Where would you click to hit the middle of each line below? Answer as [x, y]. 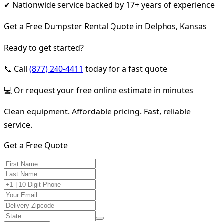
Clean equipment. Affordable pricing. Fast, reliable [97, 111]
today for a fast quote [125, 69]
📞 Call [17, 69]
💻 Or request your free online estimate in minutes [99, 90]
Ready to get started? [44, 47]
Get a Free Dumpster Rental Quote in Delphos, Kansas [105, 26]
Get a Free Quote [36, 145]
